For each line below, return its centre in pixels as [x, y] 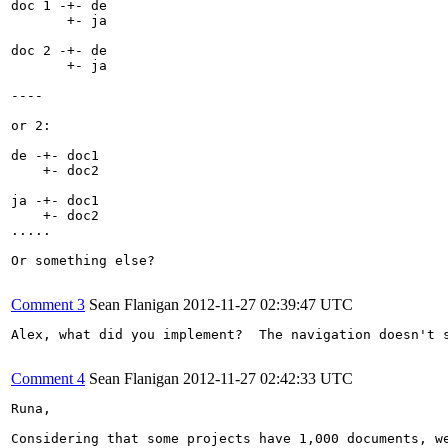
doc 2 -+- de [59, 50]
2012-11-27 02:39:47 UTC [268, 304]
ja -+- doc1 [55, 200]
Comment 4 [48, 378]
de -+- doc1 [55, 155]
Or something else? [83, 260]
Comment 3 [48, 304]
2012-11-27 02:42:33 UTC [268, 378]
